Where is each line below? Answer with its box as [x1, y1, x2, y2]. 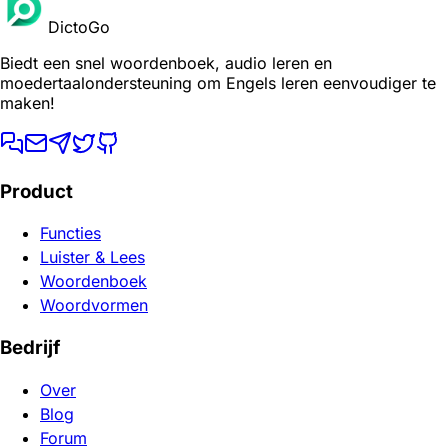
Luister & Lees [40, 247, 145, 268]
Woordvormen [40, 295, 148, 316]
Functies [40, 223, 101, 244]
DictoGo [48, 16, 110, 37]
